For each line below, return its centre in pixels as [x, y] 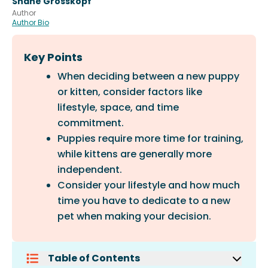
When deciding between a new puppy [148, 76]
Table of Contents [94, 258]
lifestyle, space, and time [118, 107]
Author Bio [31, 22]
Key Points [53, 57]
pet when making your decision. [134, 216]
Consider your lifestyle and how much [149, 185]
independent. [90, 170]
